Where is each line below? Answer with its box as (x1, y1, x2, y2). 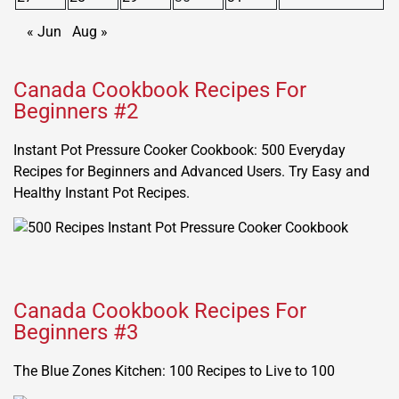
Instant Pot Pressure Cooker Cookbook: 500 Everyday (13, 141, 346, 159)
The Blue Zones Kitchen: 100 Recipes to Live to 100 (13, 362, 335, 379)
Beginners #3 (13, 319, 138, 345)
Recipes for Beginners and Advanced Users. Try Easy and (13, 162, 370, 180)
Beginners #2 (13, 98, 138, 124)
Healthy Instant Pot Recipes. (13, 183, 190, 201)
